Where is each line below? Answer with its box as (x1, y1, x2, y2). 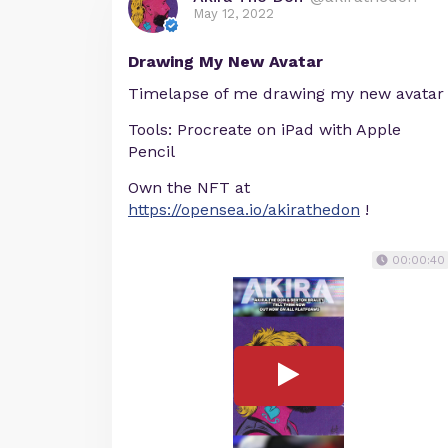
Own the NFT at (128, 177, 250, 197)
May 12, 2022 (193, 5, 274, 21)
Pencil (128, 141, 175, 161)
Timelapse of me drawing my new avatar (128, 83, 444, 103)
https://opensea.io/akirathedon (128, 199, 360, 219)
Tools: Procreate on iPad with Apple (128, 119, 401, 139)
